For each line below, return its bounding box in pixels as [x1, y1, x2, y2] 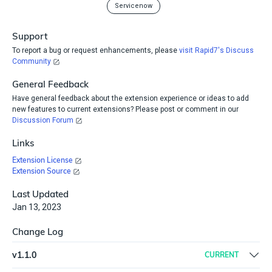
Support [12, 30, 47, 42]
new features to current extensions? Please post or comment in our [12, 104, 239, 114]
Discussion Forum [12, 115, 73, 124]
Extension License [12, 155, 73, 165]
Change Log [12, 225, 63, 237]
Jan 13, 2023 [12, 202, 61, 212]
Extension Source [12, 166, 71, 175]
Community [12, 56, 51, 66]
